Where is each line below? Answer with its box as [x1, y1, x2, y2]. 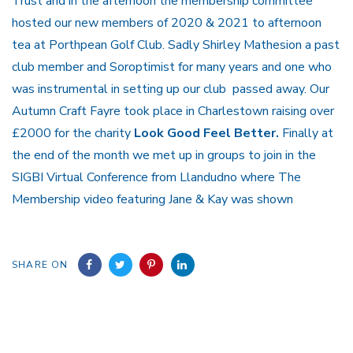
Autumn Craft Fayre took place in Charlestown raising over [12, 102, 334, 120]
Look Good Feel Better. [134, 124, 279, 142]
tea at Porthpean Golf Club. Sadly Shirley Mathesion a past [12, 35, 340, 54]
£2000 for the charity [12, 124, 134, 142]
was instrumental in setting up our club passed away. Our [12, 80, 329, 98]
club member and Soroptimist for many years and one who [12, 58, 332, 76]
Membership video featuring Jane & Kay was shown [12, 190, 293, 208]
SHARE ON [12, 258, 69, 271]
